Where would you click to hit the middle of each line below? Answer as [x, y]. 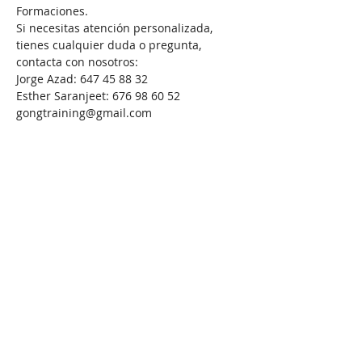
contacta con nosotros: [77, 62]
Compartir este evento [88, 203]
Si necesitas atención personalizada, [116, 28]
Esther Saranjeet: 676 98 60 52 [98, 96]
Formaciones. [52, 11]
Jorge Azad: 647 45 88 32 [82, 79]
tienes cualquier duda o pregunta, [110, 45]
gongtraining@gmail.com [84, 113]
